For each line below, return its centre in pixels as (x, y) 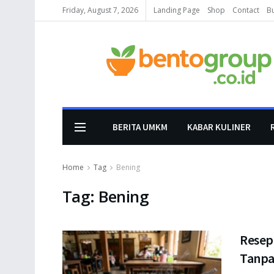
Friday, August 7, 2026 (100, 10)
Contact (246, 10)
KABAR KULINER (219, 127)
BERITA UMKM (140, 127)
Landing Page (177, 10)
